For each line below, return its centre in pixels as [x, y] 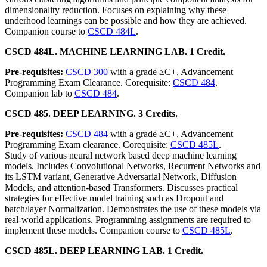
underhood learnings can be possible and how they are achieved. [126, 21]
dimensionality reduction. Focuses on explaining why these [116, 10]
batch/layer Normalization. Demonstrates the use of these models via [133, 209]
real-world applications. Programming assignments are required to [128, 220]
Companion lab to [40, 93]
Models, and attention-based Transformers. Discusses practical [121, 187]
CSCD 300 [87, 72]
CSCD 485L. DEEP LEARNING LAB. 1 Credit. [104, 251]
